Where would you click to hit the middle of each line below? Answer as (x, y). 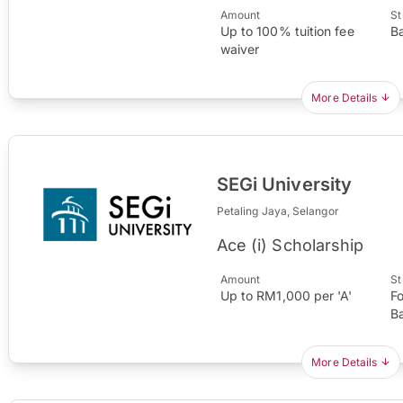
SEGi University (284, 184)
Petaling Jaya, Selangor (278, 210)
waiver (240, 49)
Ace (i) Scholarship (290, 245)
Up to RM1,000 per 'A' (286, 295)
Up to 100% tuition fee (287, 31)
